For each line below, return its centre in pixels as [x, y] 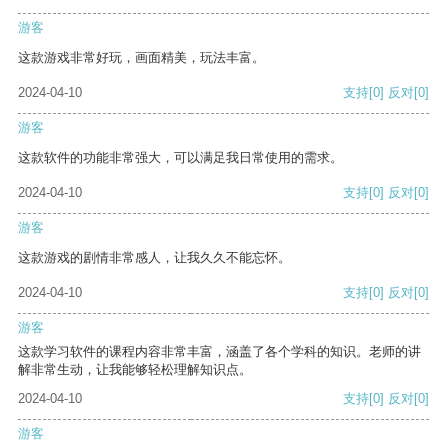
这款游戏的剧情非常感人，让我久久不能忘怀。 [154, 258]
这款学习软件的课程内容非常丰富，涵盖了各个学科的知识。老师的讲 [219, 352]
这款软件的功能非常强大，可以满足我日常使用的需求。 [180, 158]
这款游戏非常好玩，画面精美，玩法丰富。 [141, 58]
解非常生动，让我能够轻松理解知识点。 [135, 370]
